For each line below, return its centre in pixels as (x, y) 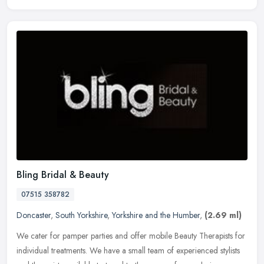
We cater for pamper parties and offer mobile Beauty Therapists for (131, 235)
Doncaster (34, 215)
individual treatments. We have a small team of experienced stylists (128, 250)
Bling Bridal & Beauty (63, 174)
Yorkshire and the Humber (156, 215)
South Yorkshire (81, 215)
